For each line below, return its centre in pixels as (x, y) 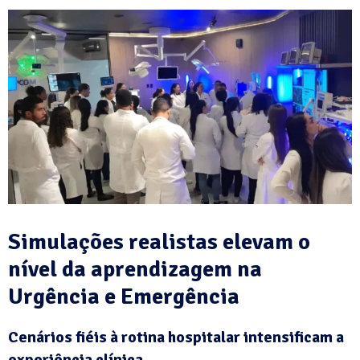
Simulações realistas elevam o (159, 241)
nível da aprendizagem (120, 269)
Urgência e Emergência (124, 296)
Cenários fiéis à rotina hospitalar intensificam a (176, 337)
